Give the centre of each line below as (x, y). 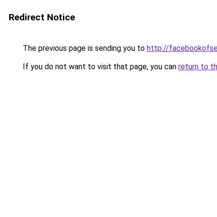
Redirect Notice (42, 17)
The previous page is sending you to (84, 48)
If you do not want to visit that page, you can (100, 67)
